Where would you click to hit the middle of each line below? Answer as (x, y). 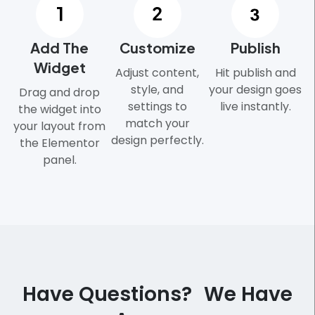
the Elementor (59, 143)
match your (157, 123)
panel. (59, 160)
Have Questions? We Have (157, 294)
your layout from (60, 126)
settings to (157, 106)
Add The (60, 47)
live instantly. (255, 106)
